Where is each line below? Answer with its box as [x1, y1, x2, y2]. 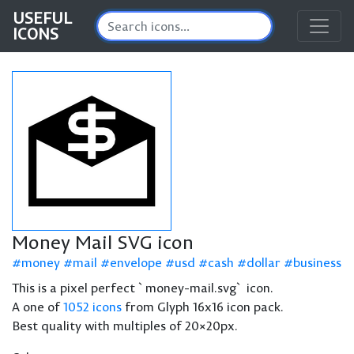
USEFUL [13, 8, 72, 28]
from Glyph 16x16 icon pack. [122, 299, 284, 314]
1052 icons [63, 299, 122, 314]
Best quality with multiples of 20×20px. [12, 318, 238, 333]
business [293, 254, 341, 270]
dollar [247, 254, 281, 270]
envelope [110, 254, 162, 270]
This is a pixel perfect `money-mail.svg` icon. [12, 280, 273, 296]
